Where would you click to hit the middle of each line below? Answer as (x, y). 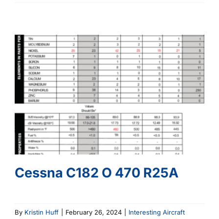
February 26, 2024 (94, 212)
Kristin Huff (42, 212)
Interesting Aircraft (157, 212)
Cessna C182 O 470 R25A (97, 173)
